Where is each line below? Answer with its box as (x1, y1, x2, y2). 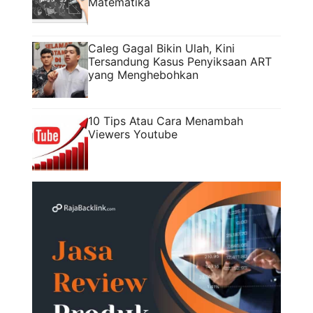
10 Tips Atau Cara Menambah (88, 113, 243, 128)
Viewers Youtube (88, 126, 177, 141)
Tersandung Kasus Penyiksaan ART (88, 54, 272, 68)
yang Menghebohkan (88, 67, 209, 82)
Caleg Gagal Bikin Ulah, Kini (88, 41, 235, 55)
